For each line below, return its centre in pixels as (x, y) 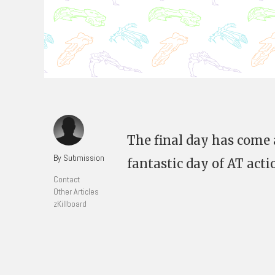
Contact (67, 179)
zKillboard (70, 204)
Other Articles (76, 192)
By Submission (79, 158)
